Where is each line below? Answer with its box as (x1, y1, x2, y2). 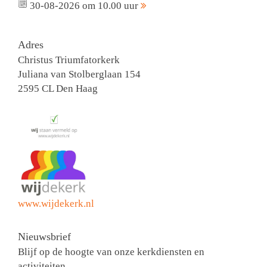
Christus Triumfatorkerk (18, 54, 120, 66)
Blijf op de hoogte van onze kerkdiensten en (18, 246, 204, 258)
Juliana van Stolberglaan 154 (18, 69, 141, 80)
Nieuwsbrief (18, 231, 71, 243)
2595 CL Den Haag (18, 83, 98, 95)
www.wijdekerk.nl (18, 198, 94, 210)
